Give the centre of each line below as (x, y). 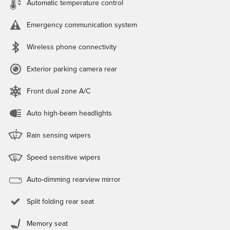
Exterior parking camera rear (72, 69)
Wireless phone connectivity (72, 47)
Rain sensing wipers (59, 135)
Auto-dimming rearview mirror (74, 179)
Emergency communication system (82, 25)
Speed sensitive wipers (64, 157)
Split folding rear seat (60, 202)
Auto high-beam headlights (69, 113)
